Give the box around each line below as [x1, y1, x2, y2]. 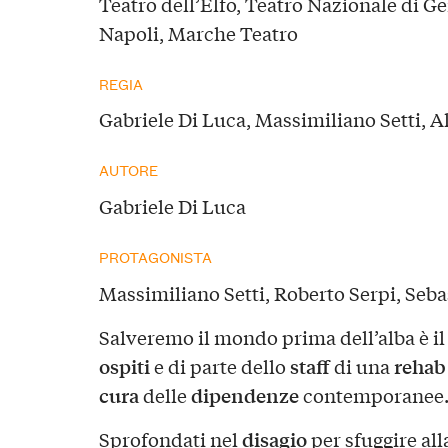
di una [329, 353, 394, 380]
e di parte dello [149, 353, 290, 380]
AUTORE [98, 159, 158, 181]
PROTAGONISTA [98, 246, 212, 268]
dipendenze [190, 381, 299, 410]
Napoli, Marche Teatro [98, 19, 298, 46]
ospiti [98, 352, 150, 381]
